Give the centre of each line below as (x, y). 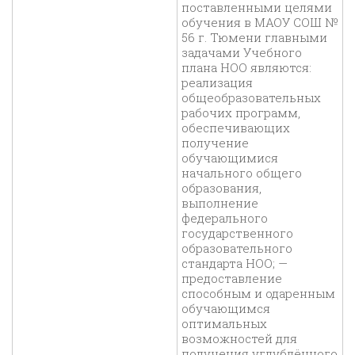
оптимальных (224, 324)
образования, (221, 188)
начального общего (242, 173)
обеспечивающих (236, 128)
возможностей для (239, 339)
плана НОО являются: (248, 68)
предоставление (232, 279)
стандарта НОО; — (235, 263)
